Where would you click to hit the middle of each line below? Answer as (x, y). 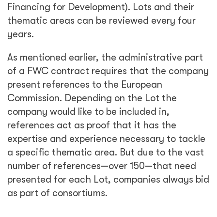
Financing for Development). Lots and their (101, 7)
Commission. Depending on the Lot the (92, 98)
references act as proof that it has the (92, 125)
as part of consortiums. (57, 193)
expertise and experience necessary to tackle (106, 139)
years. (21, 34)
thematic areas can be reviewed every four (101, 21)
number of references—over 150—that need (102, 166)
